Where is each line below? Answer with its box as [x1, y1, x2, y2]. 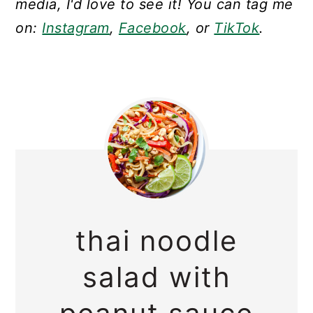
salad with [82, 260, 231, 295]
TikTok [214, 20, 260, 37]
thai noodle [75, 224, 238, 259]
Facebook [118, 20, 187, 37]
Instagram [42, 20, 110, 37]
